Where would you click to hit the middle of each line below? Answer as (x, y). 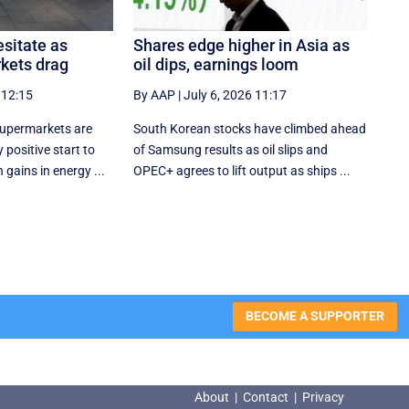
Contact (265, 397)
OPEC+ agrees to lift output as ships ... (242, 170)
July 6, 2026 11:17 (236, 94)
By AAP (155, 94)
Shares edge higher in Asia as (242, 45)
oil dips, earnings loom (216, 64)
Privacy (323, 397)
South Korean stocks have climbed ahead (250, 128)
